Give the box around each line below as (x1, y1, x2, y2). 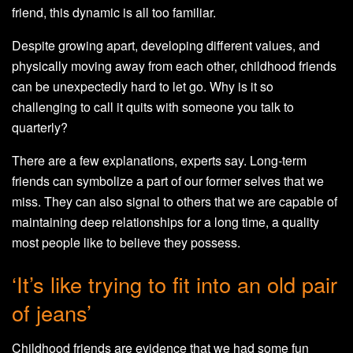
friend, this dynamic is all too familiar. (12, 2, 216, 21)
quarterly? (12, 117, 68, 136)
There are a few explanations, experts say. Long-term (12, 150, 307, 169)
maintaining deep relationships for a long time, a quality (12, 212, 319, 231)
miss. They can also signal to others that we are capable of (12, 191, 337, 210)
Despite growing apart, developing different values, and (12, 35, 320, 54)
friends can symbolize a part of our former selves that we (12, 171, 324, 190)
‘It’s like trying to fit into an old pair (12, 269, 337, 300)
